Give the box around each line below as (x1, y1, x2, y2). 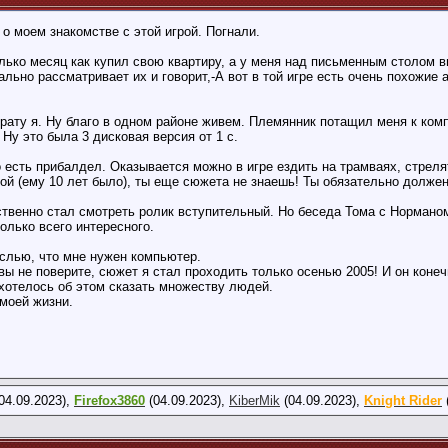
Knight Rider (364, 393, 442, 408)
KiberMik (229, 393, 280, 408)
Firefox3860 (74, 393, 145, 408)
